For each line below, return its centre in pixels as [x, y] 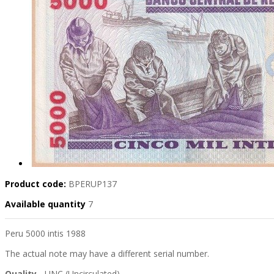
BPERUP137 [93, 184]
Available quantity [46, 204]
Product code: [35, 184]
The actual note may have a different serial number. [107, 254]
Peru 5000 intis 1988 [45, 234]
